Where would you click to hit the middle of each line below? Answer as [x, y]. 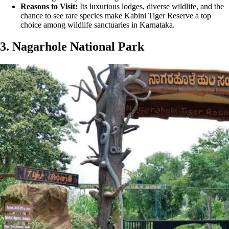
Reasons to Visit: [50, 7]
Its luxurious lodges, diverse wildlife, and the [152, 7]
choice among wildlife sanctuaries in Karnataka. [98, 25]
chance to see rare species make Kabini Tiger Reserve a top [116, 16]
